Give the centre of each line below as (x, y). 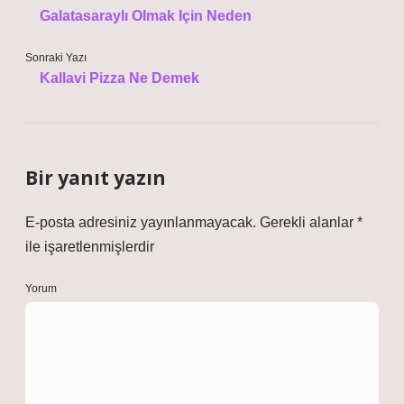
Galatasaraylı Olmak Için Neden (146, 16)
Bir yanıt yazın (96, 178)
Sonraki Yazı (56, 58)
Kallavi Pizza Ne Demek (119, 78)
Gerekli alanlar (308, 222)
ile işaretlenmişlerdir (90, 247)
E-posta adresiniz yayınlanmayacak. (141, 222)
